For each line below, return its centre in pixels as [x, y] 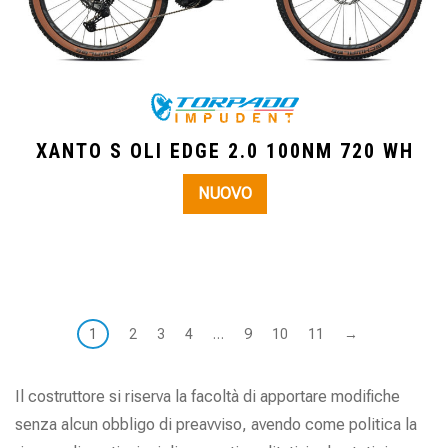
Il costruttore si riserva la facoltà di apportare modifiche [207, 397]
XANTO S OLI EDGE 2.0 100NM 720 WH [224, 151]
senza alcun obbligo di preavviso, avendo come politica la [216, 425]
